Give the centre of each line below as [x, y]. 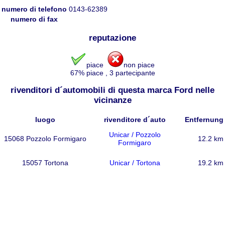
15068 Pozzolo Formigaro [45, 139]
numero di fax [34, 19]
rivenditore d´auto [135, 120]
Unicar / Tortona [135, 163]
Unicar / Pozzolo [135, 135]
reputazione [113, 38]
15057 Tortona [45, 163]
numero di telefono [34, 9]
